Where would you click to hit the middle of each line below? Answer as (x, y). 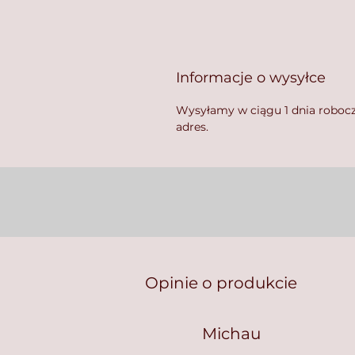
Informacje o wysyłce (251, 77)
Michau (231, 333)
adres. (194, 126)
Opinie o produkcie (221, 282)
